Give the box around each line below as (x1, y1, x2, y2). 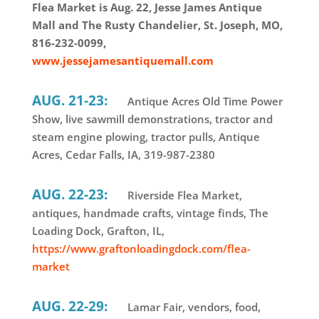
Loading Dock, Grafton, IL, (31, 224, 164, 239)
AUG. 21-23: (31, 91, 108, 110)
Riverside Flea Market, (124, 188, 242, 203)
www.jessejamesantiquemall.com (31, 53, 214, 68)
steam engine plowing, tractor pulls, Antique (31, 130, 260, 145)
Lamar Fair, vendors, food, (124, 300, 261, 315)
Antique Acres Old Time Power (124, 94, 283, 109)
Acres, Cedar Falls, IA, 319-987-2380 (31, 147, 215, 162)
